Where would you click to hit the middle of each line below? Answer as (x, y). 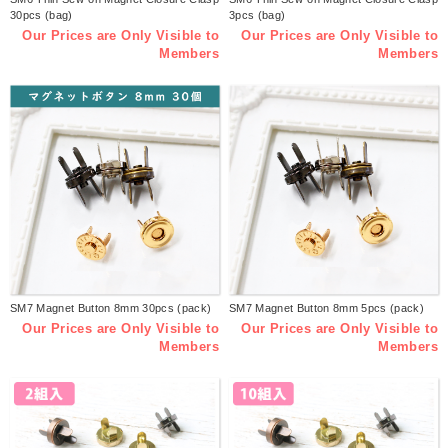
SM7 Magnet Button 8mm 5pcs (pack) (326, 308)
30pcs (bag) (41, 15)
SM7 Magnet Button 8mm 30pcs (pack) (111, 308)
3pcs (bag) (257, 15)
